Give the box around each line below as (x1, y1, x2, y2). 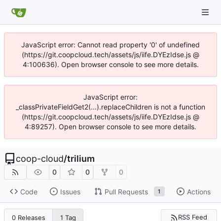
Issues (60, 187, 80, 196)
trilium (67, 153, 95, 164)
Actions (186, 187, 211, 196)
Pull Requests (104, 187, 148, 196)
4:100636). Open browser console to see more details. (22, 60, 199, 69)
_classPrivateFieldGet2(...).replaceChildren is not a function (16, 103, 205, 111)
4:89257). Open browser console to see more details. (25, 122, 196, 131)
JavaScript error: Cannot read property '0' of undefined (21, 40, 200, 49)
